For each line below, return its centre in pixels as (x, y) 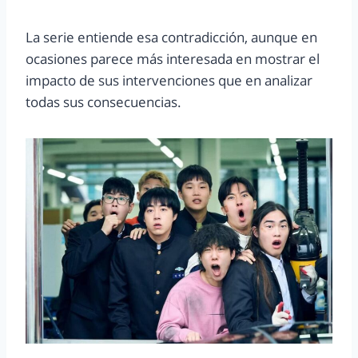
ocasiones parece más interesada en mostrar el (173, 59)
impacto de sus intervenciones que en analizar (169, 81)
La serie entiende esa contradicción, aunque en (171, 38)
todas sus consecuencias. (103, 102)
